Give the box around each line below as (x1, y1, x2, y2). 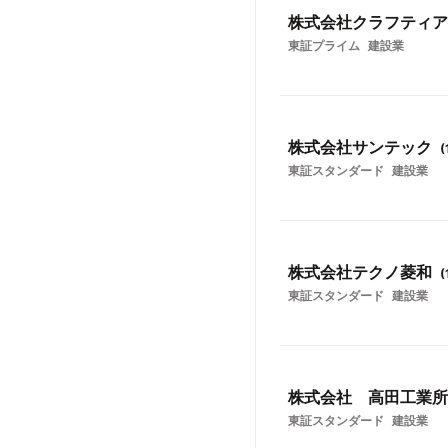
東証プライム (288, 38, 360, 53)
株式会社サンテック (288, 137, 432, 157)
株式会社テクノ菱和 (288, 262, 432, 282)
